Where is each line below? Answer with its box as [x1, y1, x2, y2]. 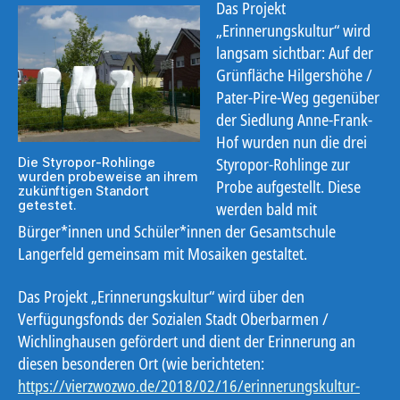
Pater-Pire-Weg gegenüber [216, 87, 379, 109]
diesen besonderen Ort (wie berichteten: [18, 352, 264, 374]
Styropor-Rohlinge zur [216, 154, 350, 176]
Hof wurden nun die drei [216, 131, 367, 154]
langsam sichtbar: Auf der [216, 42, 373, 64]
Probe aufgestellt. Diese [216, 176, 361, 198]
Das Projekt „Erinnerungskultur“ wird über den [18, 285, 304, 307]
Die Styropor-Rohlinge [18, 154, 155, 171]
